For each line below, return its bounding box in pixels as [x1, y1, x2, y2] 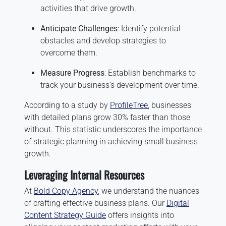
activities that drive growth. [40, 4, 136, 13]
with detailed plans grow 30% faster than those [24, 112, 190, 122]
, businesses [148, 100, 191, 110]
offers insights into [106, 210, 174, 220]
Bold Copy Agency [34, 186, 98, 196]
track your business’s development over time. [40, 80, 199, 90]
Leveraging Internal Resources [24, 166, 144, 183]
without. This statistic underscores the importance [24, 125, 202, 134]
